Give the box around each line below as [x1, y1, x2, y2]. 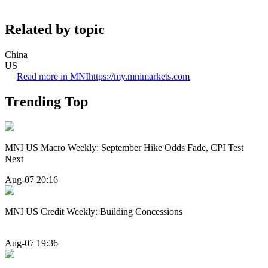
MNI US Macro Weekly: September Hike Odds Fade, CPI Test [5, 142, 243, 153]
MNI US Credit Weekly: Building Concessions [5, 206, 182, 217]
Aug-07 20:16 [5, 174, 58, 185]
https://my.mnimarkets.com [89, 71, 190, 81]
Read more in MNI [17, 71, 89, 81]
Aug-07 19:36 [5, 238, 58, 249]
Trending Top [5, 93, 88, 109]
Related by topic [5, 21, 105, 37]
